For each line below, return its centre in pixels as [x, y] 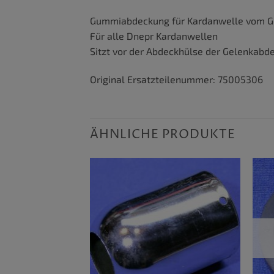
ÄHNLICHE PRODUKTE [163, 135]
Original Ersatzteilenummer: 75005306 [176, 80]
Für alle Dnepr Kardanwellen [154, 36]
